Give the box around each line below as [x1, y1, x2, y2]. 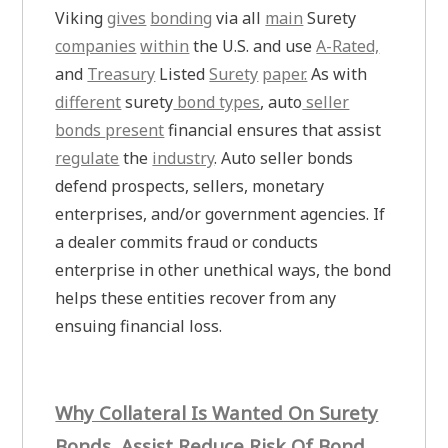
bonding [150, 6, 213, 29]
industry [152, 146, 215, 169]
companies [55, 34, 137, 57]
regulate [55, 146, 120, 169]
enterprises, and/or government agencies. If [55, 202, 386, 225]
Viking [55, 6, 108, 29]
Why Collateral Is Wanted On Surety [55, 399, 379, 425]
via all [212, 6, 266, 29]
